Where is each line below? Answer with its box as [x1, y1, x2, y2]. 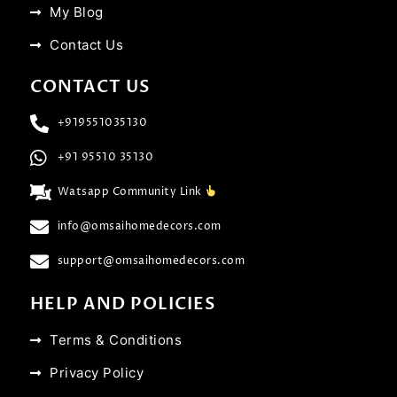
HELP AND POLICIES [29, 292, 215, 315]
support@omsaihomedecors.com [57, 253, 245, 269]
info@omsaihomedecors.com [57, 219, 222, 235]
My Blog [50, 4, 104, 21]
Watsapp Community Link [57, 184, 206, 200]
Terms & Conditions [50, 331, 183, 348]
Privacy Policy [50, 363, 144, 381]
